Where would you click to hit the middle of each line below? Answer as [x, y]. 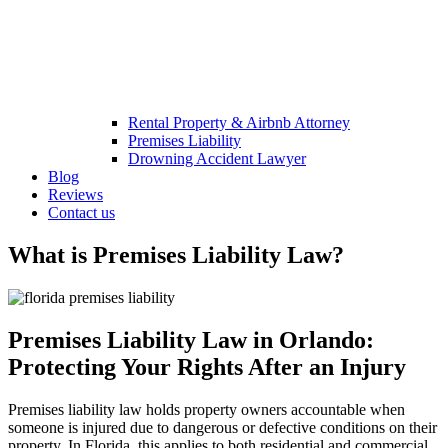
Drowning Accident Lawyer [217, 158]
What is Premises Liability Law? [176, 254]
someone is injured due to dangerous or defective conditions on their [222, 427]
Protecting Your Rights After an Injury [207, 366]
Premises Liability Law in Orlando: [191, 339]
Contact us [81, 212]
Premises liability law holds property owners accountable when [206, 409]
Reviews [75, 194]
